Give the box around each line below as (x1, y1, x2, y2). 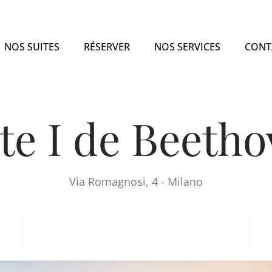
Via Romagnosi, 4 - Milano (69, 174, 203, 189)
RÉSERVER (84, 40, 131, 53)
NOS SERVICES (154, 40, 221, 53)
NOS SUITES (4, 40, 60, 53)
